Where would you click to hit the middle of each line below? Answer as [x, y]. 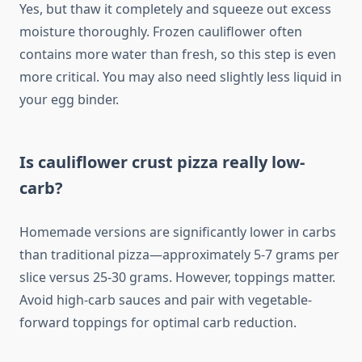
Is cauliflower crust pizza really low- [162, 162]
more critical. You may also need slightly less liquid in [181, 77]
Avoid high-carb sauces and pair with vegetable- [166, 300]
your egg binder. [69, 100]
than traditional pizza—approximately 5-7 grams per [179, 255]
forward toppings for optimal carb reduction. [158, 323]
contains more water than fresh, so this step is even [178, 55]
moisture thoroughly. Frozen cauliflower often [161, 32]
